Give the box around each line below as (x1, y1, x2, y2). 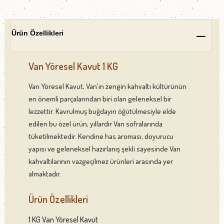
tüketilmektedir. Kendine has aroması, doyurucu (28, 131, 173, 141)
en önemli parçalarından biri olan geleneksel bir (28, 93, 171, 103)
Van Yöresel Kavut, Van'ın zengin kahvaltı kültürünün (28, 81, 186, 91)
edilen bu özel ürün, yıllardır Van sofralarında (28, 118, 162, 128)
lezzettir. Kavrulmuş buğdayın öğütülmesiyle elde (28, 106, 176, 116)
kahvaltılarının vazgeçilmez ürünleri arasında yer (28, 156, 173, 166)
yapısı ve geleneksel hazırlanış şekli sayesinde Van (28, 143, 180, 153)
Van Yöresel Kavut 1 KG (28, 59, 118, 72)
